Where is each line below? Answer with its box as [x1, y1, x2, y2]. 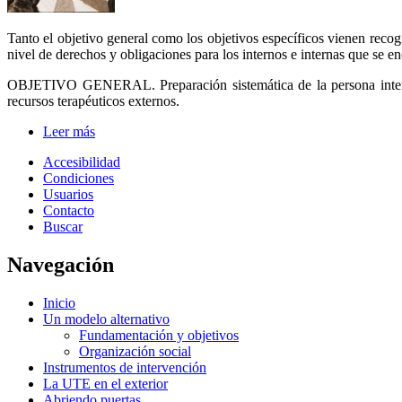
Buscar [43, 219, 83, 235]
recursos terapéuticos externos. [7, 93, 179, 109]
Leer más [43, 124, 95, 140]
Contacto [43, 203, 94, 219]
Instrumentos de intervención [43, 360, 206, 376]
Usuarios [43, 187, 93, 203]
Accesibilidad [43, 154, 120, 170]
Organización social [79, 344, 191, 360]
